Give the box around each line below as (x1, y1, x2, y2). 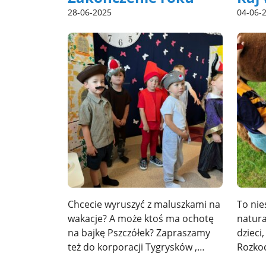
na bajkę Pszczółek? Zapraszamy (68, 226, 210, 239)
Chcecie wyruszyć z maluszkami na (68, 197, 220, 211)
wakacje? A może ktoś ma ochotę (68, 211, 214, 225)
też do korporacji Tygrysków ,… (68, 240, 205, 254)
